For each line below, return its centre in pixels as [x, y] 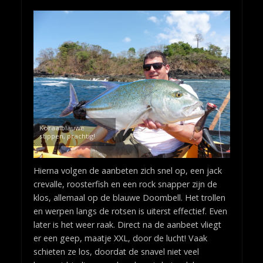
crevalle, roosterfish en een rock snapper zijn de [125, 184]
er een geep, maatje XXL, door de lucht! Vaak [120, 238]
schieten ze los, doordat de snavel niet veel [116, 252]
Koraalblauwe [62, 128]
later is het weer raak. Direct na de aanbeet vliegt [127, 225]
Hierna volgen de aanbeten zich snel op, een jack [127, 171]
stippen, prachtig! [67, 136]
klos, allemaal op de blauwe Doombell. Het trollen [129, 198]
